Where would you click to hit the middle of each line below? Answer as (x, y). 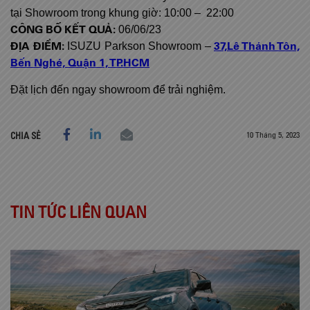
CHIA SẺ (26, 136)
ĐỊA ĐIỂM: (39, 46)
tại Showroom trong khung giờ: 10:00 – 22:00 (122, 13)
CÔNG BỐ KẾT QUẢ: (63, 30)
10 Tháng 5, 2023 (273, 135)
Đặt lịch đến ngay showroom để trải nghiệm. (119, 90)
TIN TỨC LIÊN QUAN (79, 212)
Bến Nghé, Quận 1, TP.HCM (80, 63)
